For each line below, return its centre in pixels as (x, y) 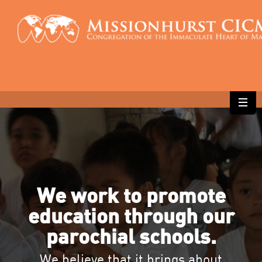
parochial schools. (131, 237)
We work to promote (131, 196)
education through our (131, 217)
